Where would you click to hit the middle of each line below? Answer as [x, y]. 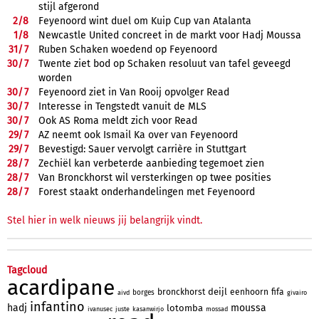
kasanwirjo [148, 309]
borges [143, 292]
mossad [217, 309]
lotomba [185, 308]
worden [55, 78]
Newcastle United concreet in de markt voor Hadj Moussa [170, 35]
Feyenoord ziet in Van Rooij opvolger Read [134, 92]
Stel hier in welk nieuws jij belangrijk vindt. [105, 220]
